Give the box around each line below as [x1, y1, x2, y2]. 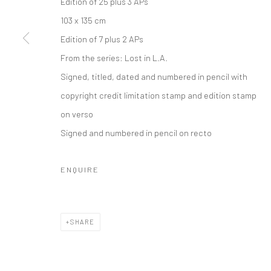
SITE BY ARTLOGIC [184, 2, 249, 10]
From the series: [60, 51, 123, 63]
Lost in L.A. [123, 51, 168, 63]
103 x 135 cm [60, 14, 106, 25]
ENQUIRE [60, 164, 99, 174]
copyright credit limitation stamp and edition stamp [60, 89, 256, 100]
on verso [60, 108, 93, 119]
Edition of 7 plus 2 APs [60, 33, 143, 44]
